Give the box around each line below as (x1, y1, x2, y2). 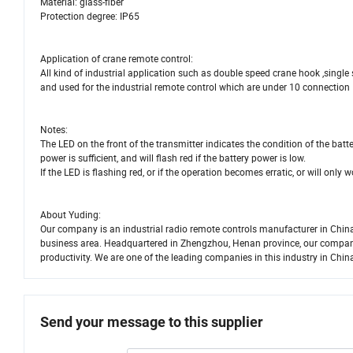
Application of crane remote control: (40, 52, 193, 65)
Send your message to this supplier (40, 314, 263, 331)
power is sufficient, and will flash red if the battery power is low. (40, 151, 310, 165)
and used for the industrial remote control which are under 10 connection (40, 80, 350, 94)
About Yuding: (40, 208, 101, 221)
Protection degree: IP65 (40, 9, 139, 23)
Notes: (40, 123, 68, 136)
